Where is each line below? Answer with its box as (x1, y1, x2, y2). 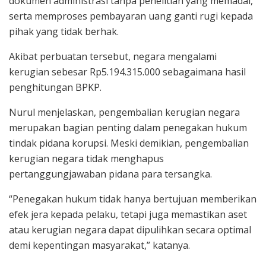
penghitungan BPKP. (9, 81, 102, 94)
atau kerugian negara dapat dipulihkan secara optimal (9, 223, 251, 237)
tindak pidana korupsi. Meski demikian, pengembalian (9, 137, 249, 150)
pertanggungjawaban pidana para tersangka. (9, 167, 212, 181)
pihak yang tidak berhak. (9, 25, 119, 39)
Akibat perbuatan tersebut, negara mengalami (9, 50, 217, 64)
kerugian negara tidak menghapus (9, 152, 164, 166)
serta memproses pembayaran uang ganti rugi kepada (9, 9, 253, 23)
